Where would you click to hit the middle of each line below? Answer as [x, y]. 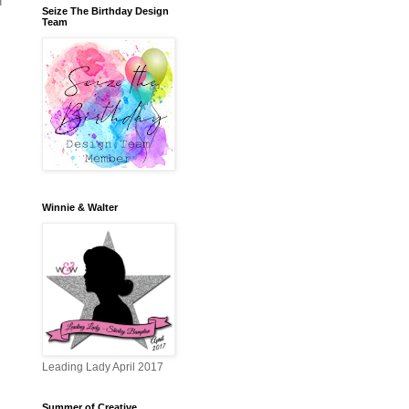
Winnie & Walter [80, 208]
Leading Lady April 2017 [103, 367]
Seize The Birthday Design [105, 11]
